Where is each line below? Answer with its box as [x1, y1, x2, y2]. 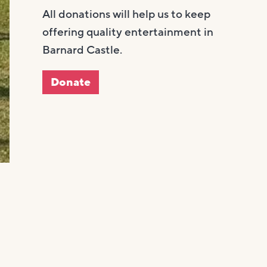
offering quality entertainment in [42, 24, 213, 41]
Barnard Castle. [42, 42, 122, 58]
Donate [50, 74, 91, 91]
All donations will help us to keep [42, 7, 210, 23]
